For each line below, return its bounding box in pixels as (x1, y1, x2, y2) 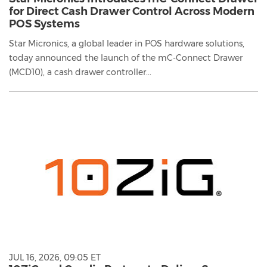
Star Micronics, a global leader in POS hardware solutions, (9, 38, 244, 49)
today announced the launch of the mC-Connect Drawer (9, 52, 243, 63)
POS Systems (9, 17, 80, 30)
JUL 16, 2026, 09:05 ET (9, 252, 101, 263)
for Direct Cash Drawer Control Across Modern (9, 4, 254, 18)
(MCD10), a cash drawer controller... (9, 66, 151, 77)
